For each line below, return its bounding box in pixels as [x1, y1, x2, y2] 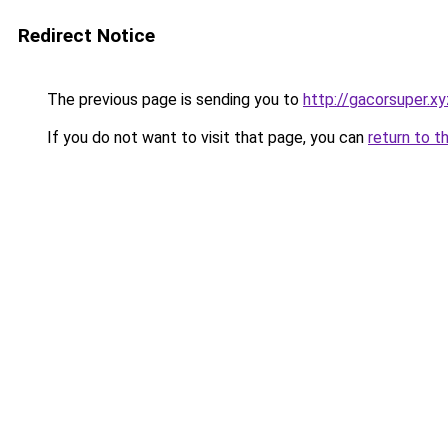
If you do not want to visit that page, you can [43, 128, 368, 147]
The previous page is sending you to [43, 90, 303, 109]
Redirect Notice [18, 24, 155, 47]
